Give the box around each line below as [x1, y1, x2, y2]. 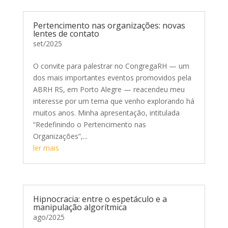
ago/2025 [33, 212, 65, 222]
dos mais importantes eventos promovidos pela [33, 73, 191, 82]
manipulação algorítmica [33, 202, 127, 213]
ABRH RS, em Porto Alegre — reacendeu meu [33, 84, 185, 94]
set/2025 [33, 39, 62, 48]
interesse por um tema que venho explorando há [33, 96, 194, 106]
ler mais [33, 143, 59, 153]
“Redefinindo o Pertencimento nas [33, 120, 146, 129]
